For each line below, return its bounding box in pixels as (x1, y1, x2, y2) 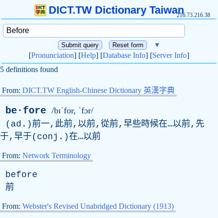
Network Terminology (22, 151, 91, 160)
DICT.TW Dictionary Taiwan (48, 4, 184, 16)
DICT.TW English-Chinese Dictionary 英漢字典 (22, 86, 175, 94)
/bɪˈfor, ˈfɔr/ (52, 106, 93, 115)
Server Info (152, 51, 187, 59)
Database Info (103, 51, 145, 59)
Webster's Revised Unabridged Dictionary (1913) (22, 202, 174, 210)
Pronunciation (31, 51, 74, 59)
